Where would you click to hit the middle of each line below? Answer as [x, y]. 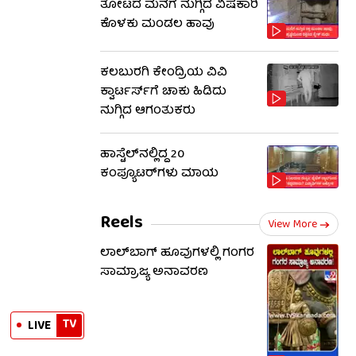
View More [292, 225]
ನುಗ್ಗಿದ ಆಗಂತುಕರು [148, 111]
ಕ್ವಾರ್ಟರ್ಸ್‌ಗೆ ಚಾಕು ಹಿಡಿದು [163, 92]
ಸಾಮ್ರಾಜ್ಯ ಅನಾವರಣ [154, 273]
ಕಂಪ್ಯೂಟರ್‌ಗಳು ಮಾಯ [159, 174]
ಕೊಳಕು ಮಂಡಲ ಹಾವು [157, 25]
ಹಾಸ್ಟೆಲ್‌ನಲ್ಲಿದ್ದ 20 [142, 155]
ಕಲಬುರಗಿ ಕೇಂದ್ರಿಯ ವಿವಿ [164, 73]
